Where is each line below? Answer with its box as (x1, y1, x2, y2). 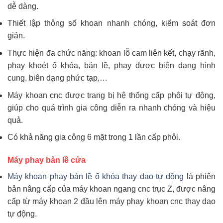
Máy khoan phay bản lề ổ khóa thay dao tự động (7, 172, 184, 181)
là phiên (184, 172, 216, 181)
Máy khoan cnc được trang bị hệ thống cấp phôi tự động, (7, 91, 216, 100)
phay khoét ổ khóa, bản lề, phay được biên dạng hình (7, 61, 216, 70)
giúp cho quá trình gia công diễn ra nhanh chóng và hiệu (7, 103, 216, 112)
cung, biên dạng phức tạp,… (7, 74, 108, 83)
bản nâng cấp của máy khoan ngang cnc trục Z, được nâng (7, 185, 216, 194)
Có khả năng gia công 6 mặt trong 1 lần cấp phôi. (7, 133, 180, 142)
